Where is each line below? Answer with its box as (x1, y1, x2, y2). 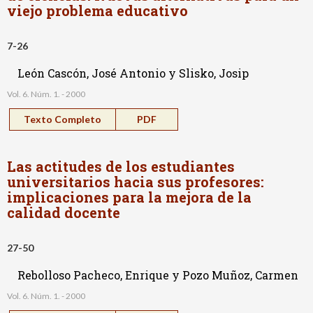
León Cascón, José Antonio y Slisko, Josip (17, 65, 249, 80)
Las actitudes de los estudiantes (7, 156, 235, 175)
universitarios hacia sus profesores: (7, 172, 264, 191)
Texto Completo (24, 112, 101, 125)
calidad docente (7, 203, 120, 221)
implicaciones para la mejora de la (7, 187, 252, 206)
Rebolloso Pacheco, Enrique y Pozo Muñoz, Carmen (17, 267, 298, 282)
